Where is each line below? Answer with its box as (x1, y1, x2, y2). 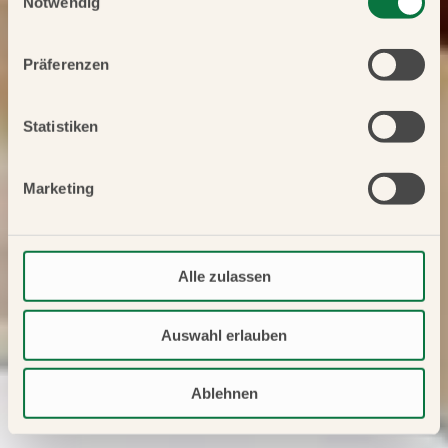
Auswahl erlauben (161, 326, 287, 344)
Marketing (23, 179, 94, 197)
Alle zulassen (177, 267, 271, 285)
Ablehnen (190, 384, 258, 402)
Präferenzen (23, 55, 110, 73)
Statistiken (23, 117, 99, 135)
